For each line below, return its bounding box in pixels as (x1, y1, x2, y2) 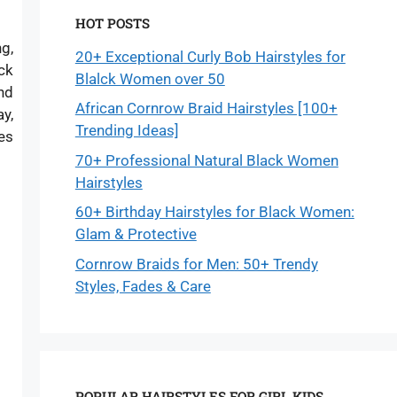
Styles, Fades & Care (74, 276, 211, 295)
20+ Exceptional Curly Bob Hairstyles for (74, 47, 346, 66)
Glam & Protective (74, 225, 197, 243)
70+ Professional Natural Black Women (74, 151, 339, 169)
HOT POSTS (74, 13, 150, 32)
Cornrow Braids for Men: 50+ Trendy (74, 254, 318, 273)
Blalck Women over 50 (74, 69, 225, 88)
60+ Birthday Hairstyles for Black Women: (74, 203, 354, 221)
